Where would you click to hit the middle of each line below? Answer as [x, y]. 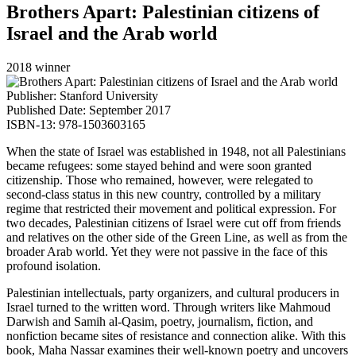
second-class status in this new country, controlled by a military [164, 195]
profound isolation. [54, 266]
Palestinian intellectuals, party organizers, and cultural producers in [173, 293]
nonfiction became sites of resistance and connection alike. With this [176, 336]
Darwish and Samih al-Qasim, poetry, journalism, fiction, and [160, 322]
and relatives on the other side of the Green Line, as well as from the [177, 238]
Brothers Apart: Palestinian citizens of [163, 12]
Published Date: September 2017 [89, 110]
